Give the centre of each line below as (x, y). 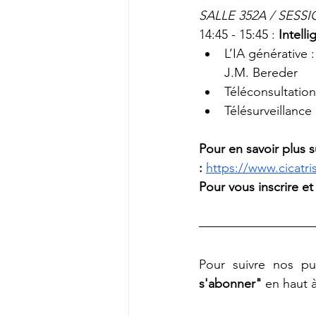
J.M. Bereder (261, 73)
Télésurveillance (268, 111)
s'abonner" (230, 284)
